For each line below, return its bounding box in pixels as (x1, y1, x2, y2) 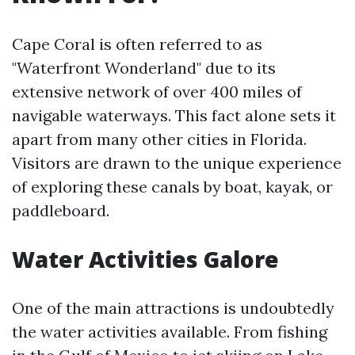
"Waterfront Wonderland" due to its (12, 58, 276, 78)
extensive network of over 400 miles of (12, 82, 302, 101)
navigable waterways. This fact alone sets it (12, 105, 336, 125)
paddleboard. (12, 200, 109, 220)
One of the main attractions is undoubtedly (12, 298, 334, 318)
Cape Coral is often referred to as (12, 34, 262, 54)
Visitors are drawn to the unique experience (12, 153, 342, 173)
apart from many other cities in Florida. (12, 129, 307, 149)
